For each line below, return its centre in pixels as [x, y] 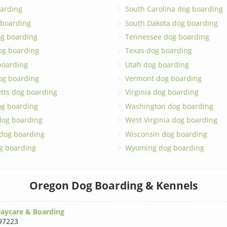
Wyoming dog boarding [164, 147]
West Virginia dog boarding [171, 120]
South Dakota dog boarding [171, 23]
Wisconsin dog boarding [166, 134]
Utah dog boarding [157, 64]
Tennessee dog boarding [167, 36]
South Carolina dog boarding [174, 9]
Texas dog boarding [158, 51]
